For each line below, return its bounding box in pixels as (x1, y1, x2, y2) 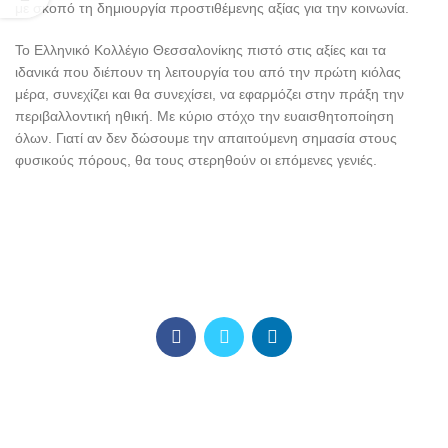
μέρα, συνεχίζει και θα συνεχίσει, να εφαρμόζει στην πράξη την (15, 86, 404, 102)
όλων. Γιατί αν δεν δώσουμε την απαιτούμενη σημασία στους (15, 130, 397, 146)
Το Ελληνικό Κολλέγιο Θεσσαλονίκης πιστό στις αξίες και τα (15, 42, 386, 58)
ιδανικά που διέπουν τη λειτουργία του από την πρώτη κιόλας (15, 64, 401, 80)
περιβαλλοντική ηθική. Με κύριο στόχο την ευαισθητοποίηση (15, 108, 394, 124)
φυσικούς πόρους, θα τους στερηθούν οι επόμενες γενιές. (15, 152, 377, 168)
